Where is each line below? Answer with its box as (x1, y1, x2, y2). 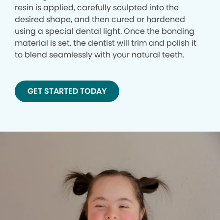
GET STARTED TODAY (27, 85, 107, 97)
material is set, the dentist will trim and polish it (15, 37, 196, 49)
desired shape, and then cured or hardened (15, 13, 185, 25)
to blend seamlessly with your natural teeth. (15, 49, 184, 60)
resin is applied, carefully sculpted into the (15, 1, 179, 13)
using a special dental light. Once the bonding (15, 25, 194, 37)
